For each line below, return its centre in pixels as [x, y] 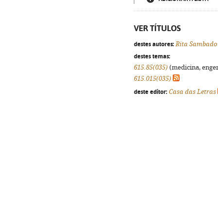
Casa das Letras [192, 92]
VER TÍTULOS [157, 28]
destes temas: [152, 56]
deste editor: [151, 91]
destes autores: [154, 44]
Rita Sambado [196, 44]
